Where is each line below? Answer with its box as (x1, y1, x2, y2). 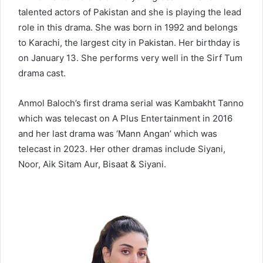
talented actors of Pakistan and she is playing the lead (18, 6, 241, 18)
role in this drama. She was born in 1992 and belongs (18, 22, 238, 33)
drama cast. (18, 68, 66, 79)
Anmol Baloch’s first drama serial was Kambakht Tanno (18, 97, 244, 109)
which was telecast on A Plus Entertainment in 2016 (18, 113, 232, 124)
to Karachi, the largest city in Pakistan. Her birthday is (18, 37, 240, 49)
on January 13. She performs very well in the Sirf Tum (18, 52, 242, 64)
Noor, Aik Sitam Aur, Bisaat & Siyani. (18, 159, 166, 170)
